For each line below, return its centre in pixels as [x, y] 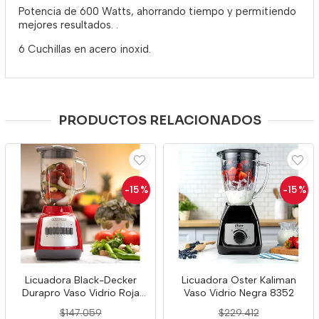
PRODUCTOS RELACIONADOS [159, 121]
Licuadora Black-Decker [80, 281]
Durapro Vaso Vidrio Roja [80, 293]
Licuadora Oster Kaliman [239, 281]
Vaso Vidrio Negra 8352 [239, 293]
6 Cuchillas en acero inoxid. [85, 49]
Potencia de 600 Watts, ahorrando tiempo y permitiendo [157, 12]
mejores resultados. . [68, 25]
